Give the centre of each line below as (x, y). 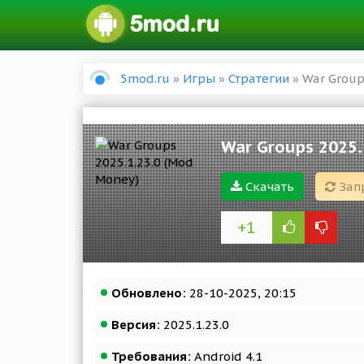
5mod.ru (145, 78)
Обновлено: (149, 293)
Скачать (268, 186)
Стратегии (259, 78)
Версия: (136, 325)
